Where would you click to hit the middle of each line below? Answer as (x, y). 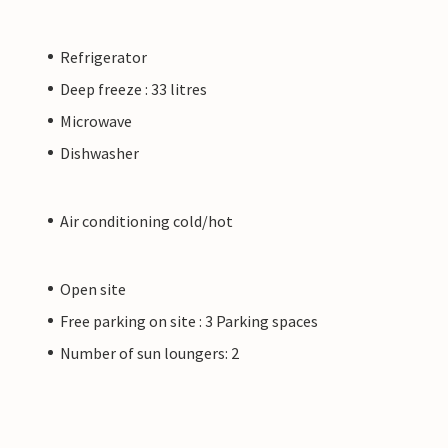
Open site (93, 288)
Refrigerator (103, 56)
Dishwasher (99, 152)
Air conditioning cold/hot (146, 220)
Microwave (96, 120)
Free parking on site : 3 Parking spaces (189, 320)
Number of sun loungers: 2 (149, 352)
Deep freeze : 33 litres (133, 88)
